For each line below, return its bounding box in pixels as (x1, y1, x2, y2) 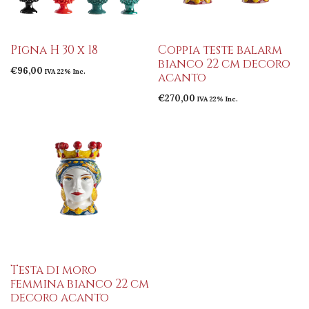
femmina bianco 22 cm (10, 275, 149, 292)
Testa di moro (10, 261, 97, 278)
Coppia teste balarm (158, 41, 282, 58)
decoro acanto (10, 289, 109, 306)
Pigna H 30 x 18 (10, 41, 98, 58)
